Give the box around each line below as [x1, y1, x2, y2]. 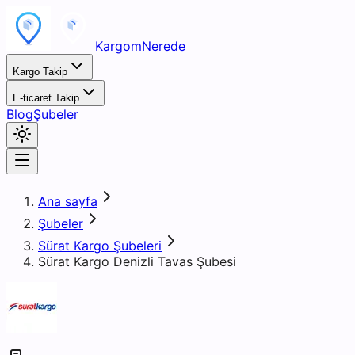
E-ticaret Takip [13, 92, 79, 104]
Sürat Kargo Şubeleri [38, 238, 162, 254]
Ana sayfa [38, 193, 97, 209]
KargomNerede [95, 38, 185, 54]
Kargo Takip [13, 66, 67, 78]
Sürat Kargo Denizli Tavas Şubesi [38, 254, 236, 269]
